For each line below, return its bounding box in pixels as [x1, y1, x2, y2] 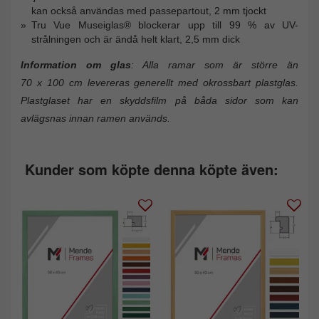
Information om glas [21, 59, 131, 71]
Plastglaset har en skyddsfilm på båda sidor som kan [21, 95, 298, 107]
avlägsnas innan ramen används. [21, 113, 170, 125]
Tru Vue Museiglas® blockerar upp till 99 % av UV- [31, 19, 298, 31]
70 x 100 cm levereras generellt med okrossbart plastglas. [21, 77, 298, 89]
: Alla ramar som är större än [131, 59, 298, 71]
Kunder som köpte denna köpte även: [25, 159, 278, 180]
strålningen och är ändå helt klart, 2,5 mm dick [31, 33, 240, 46]
